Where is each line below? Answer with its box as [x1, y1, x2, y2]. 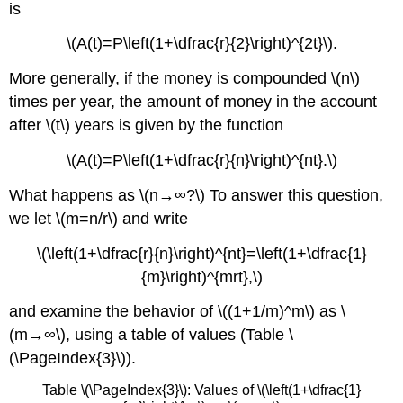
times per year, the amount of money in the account [9, 93, 378, 112]
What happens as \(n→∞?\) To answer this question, [9, 185, 384, 204]
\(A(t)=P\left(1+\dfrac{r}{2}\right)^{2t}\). [66, 34, 337, 53]
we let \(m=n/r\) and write [9, 209, 189, 228]
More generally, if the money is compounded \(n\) [9, 69, 361, 88]
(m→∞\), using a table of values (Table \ [9, 326, 294, 345]
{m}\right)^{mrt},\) [140, 267, 263, 286]
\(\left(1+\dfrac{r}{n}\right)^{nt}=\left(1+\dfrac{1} [36, 244, 367, 263]
